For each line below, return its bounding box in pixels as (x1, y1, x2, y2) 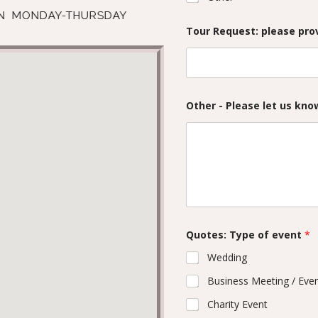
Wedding (207, 251, 247, 265)
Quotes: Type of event (185, 228, 305, 242)
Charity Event (207, 297, 268, 312)
